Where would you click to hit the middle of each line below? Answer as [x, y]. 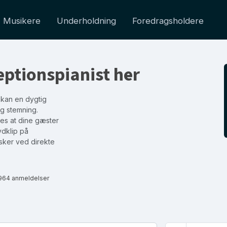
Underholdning [86, 21]
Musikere [22, 21]
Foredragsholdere [168, 21]
